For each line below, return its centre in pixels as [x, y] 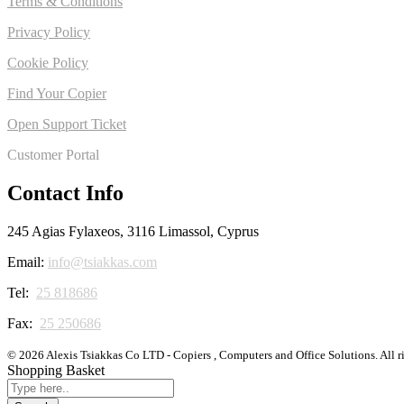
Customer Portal [53, 155]
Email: [28, 262]
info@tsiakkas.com [102, 262]
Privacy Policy [49, 32]
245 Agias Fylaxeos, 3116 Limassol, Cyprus [133, 231]
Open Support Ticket [67, 124]
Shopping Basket [56, 370]
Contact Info [65, 193]
